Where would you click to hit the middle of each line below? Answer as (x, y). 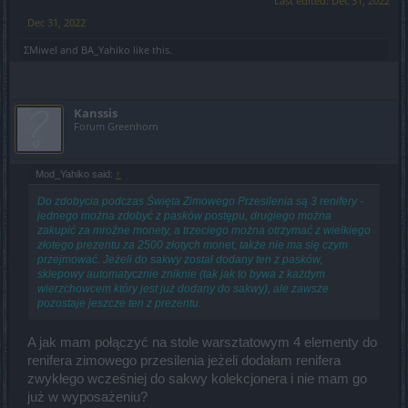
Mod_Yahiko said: (76, 173)
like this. (151, 49)
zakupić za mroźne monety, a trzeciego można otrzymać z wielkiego (204, 230)
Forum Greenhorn (116, 126)
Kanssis (96, 112)
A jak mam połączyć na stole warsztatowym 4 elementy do (202, 343)
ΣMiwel (41, 49)
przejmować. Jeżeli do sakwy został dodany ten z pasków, (180, 259)
